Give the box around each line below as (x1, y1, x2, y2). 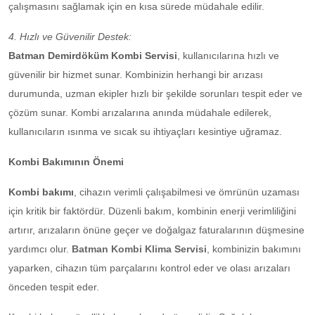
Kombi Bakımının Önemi (8, 156, 124, 168)
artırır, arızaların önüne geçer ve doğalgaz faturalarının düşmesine (8, 224, 304, 236)
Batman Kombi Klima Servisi (72, 243, 207, 255)
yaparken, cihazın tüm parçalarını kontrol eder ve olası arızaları (8, 262, 290, 274)
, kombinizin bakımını (207, 243, 301, 255)
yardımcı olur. (8, 243, 72, 255)
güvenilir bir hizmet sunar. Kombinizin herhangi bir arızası (8, 69, 263, 81)
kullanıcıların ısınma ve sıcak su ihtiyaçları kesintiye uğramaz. (8, 126, 282, 138)
